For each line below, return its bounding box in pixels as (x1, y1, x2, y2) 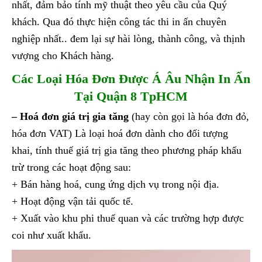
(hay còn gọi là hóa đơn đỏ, (129, 111, 249, 123)
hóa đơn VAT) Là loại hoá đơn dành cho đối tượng (12, 127, 228, 140)
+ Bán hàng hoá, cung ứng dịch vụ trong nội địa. (12, 178, 219, 191)
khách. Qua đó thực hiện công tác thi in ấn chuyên (12, 16, 226, 28)
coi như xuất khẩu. (12, 229, 91, 242)
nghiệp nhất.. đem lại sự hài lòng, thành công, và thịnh (12, 33, 245, 45)
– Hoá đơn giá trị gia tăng (12, 111, 129, 123)
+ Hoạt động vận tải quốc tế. (12, 195, 133, 208)
